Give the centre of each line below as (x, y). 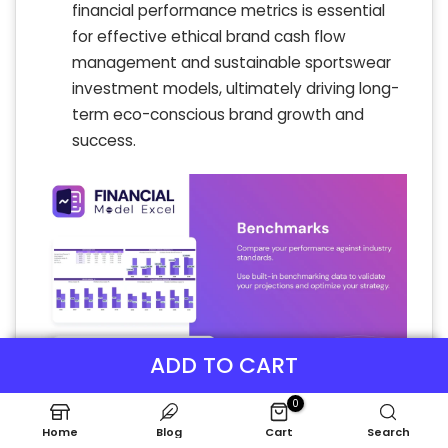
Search (388, 432)
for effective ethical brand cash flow (209, 36)
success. (104, 140)
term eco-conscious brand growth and (218, 114)
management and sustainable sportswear (231, 62)
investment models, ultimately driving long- (235, 88)
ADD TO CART (224, 365)
